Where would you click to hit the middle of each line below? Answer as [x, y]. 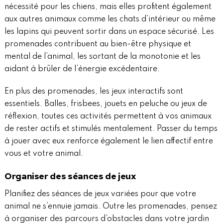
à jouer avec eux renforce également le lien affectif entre [109, 142]
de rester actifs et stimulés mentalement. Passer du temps [111, 129]
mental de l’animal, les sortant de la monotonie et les [102, 57]
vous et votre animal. [44, 154]
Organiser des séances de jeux [70, 176]
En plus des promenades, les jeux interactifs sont [94, 92]
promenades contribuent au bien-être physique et [98, 45]
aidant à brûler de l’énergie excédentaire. [82, 69]
